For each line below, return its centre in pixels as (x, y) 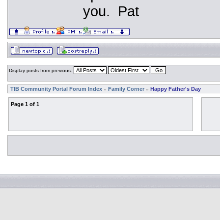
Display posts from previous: (41, 70)
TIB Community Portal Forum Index (56, 89)
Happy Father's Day (176, 89)
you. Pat (111, 11)
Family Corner (126, 89)
